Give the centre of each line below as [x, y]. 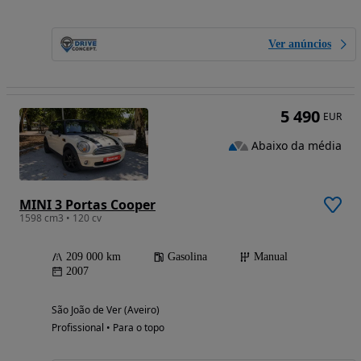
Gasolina [187, 256]
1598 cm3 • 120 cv [60, 218]
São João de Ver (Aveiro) [106, 309]
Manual [271, 256]
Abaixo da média [297, 145]
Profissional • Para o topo [108, 327]
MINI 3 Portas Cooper [87, 204]
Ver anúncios [300, 44]
